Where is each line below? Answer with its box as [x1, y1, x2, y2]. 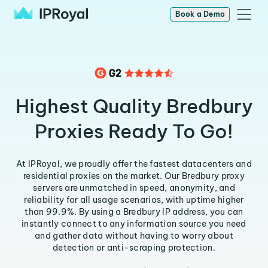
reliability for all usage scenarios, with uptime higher [24, 194, 244, 205]
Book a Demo [175, 10, 225, 19]
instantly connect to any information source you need [22, 218, 246, 229]
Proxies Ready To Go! [35, 119, 233, 143]
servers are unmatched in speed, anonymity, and [33, 182, 235, 193]
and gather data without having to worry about [35, 230, 233, 241]
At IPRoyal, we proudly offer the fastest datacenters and [16, 159, 252, 169]
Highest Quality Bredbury [15, 94, 253, 118]
